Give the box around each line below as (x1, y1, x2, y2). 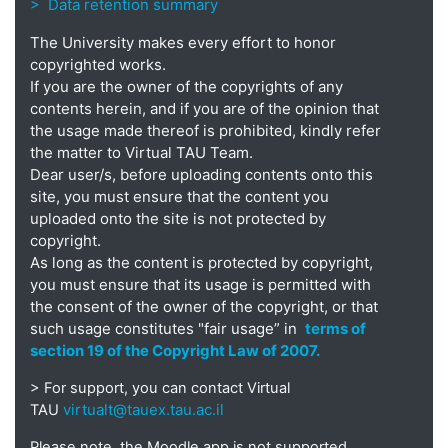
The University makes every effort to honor (30, 33, 336, 52)
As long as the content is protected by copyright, (30, 253, 373, 272)
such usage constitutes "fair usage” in (30, 319, 301, 338)
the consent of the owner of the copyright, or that (30, 297, 378, 316)
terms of (305, 319, 366, 338)
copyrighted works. (30, 55, 170, 74)
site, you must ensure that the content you (30, 187, 329, 206)
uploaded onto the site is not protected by (30, 209, 326, 228)
